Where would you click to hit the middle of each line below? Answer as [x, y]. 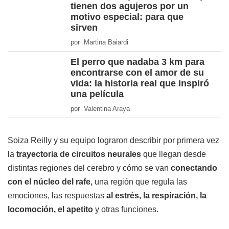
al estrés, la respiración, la [156, 196]
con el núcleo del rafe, [50, 182]
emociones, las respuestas [57, 196]
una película [97, 94]
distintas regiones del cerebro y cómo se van [88, 168]
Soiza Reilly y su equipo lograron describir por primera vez [113, 141]
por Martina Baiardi [99, 42]
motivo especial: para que [127, 17]
